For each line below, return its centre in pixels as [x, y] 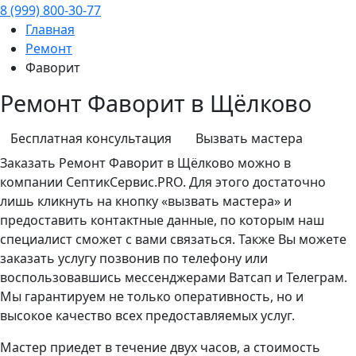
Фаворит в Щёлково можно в [198, 163]
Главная [50, 30]
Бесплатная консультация [91, 139]
